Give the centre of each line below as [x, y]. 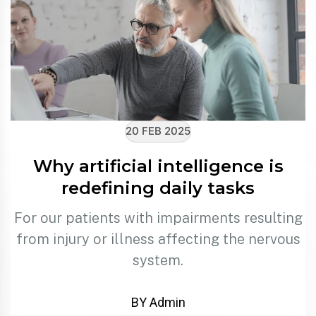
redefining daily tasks [158, 188]
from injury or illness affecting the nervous [158, 239]
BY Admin [158, 302]
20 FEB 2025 [158, 131]
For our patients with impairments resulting [158, 218]
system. [158, 260]
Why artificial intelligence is [158, 166]
